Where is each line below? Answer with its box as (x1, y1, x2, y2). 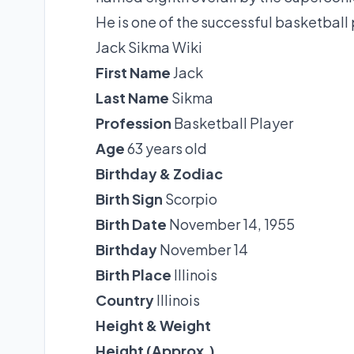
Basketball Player (174, 114, 293, 133)
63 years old (127, 139, 207, 158)
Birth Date (96, 215, 169, 234)
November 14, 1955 (169, 215, 295, 234)
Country (96, 291, 156, 310)
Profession (96, 114, 174, 133)
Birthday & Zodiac (96, 164, 223, 183)
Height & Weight (96, 316, 211, 335)
